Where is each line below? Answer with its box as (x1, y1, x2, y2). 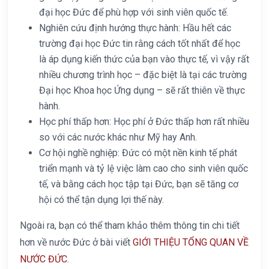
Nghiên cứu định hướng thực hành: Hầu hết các (39, 22, 231, 34)
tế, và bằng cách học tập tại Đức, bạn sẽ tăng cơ (39, 178, 238, 190)
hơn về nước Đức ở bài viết (20, 237, 133, 249)
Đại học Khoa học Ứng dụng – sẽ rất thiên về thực (39, 85, 245, 97)
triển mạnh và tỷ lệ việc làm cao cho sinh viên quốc (39, 163, 248, 175)
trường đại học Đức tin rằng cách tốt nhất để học (39, 38, 240, 50)
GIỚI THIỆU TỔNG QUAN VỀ (133, 237, 249, 249)
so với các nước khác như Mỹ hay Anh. (39, 131, 197, 144)
